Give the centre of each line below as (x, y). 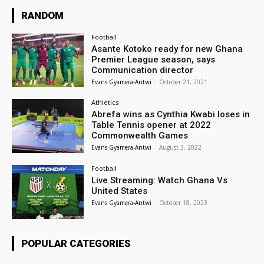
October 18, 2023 (184, 203)
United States (120, 191)
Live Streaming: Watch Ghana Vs (160, 181)
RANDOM (42, 15)
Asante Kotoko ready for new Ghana (167, 49)
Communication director (143, 70)
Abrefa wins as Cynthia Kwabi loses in (171, 115)
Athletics (105, 103)
